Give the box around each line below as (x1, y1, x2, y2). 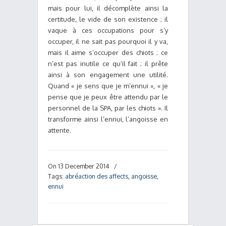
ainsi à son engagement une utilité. (48, 71, 168, 79)
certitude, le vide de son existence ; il (48, 15, 168, 23)
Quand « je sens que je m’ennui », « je (48, 82, 168, 90)
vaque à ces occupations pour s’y (48, 26, 168, 34)
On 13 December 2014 (48, 162, 111, 170)
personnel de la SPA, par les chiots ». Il (48, 104, 168, 112)
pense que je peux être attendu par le (48, 93, 168, 101)
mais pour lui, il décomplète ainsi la (48, 4, 168, 12)
